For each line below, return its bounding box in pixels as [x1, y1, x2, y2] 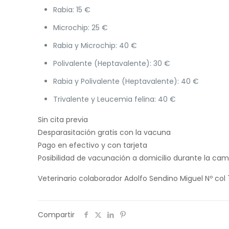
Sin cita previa [38, 114, 88, 125]
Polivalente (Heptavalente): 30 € [53, 58, 171, 69]
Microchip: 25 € [53, 22, 108, 33]
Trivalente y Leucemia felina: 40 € [53, 94, 176, 105]
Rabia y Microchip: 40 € [53, 40, 138, 51]
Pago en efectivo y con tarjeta [38, 140, 148, 151]
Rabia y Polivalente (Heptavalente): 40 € [53, 76, 199, 87]
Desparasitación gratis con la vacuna [38, 127, 171, 138]
